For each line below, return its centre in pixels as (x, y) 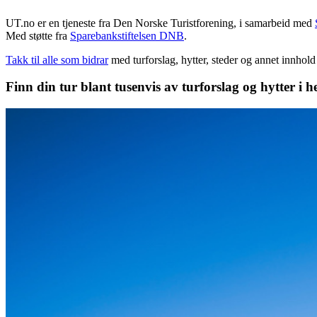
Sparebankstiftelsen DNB (127, 35)
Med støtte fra (36, 35)
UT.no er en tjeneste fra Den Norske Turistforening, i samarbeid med (159, 23)
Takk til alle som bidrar (57, 59)
